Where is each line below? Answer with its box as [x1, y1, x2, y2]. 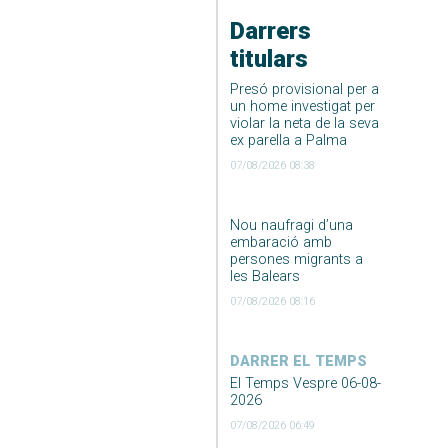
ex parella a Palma [229, 131, 347, 149]
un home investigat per [229, 97, 375, 115]
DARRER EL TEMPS [229, 352, 367, 370]
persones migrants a [229, 250, 363, 268]
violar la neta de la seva [229, 114, 379, 132]
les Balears [229, 267, 300, 285]
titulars [229, 44, 308, 73]
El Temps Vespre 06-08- [229, 374, 381, 392]
